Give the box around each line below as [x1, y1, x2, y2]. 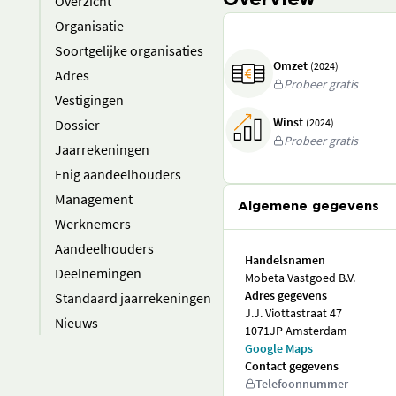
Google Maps [245, 340, 313, 356]
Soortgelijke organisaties [55, 42, 203, 59]
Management [55, 190, 133, 208]
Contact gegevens [245, 358, 339, 374]
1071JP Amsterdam [245, 323, 347, 339]
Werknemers [55, 215, 131, 232]
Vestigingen [55, 91, 124, 109]
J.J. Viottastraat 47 [245, 305, 342, 321]
